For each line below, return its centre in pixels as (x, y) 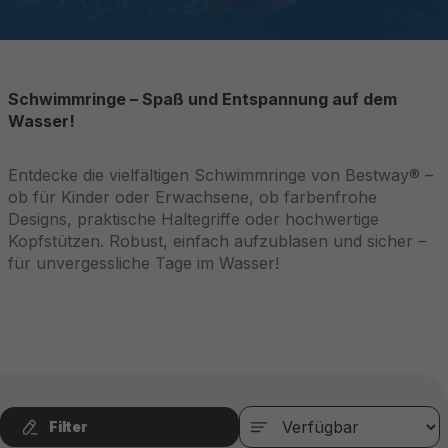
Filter (68, 426)
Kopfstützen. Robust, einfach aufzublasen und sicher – (217, 241)
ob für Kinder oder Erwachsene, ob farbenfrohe (192, 197)
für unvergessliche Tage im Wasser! (143, 263)
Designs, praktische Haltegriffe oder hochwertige (193, 219)
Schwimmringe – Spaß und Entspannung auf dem (202, 99)
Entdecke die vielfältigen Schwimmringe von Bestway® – (220, 175)
